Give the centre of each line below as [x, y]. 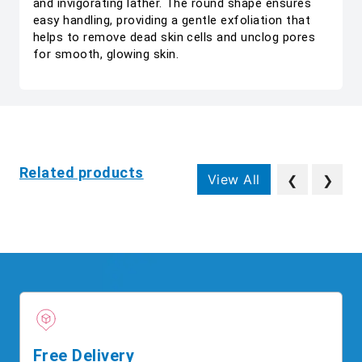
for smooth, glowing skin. [106, 54]
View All [234, 179]
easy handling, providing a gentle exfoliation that [172, 20]
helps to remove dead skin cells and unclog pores [175, 37]
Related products [82, 173]
